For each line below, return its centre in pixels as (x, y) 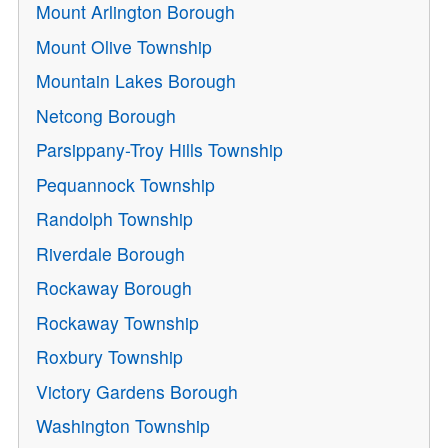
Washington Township (123, 426)
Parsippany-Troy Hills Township (160, 150)
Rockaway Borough (114, 288)
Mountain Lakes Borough (136, 81)
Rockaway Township (118, 322)
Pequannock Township (126, 184)
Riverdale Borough (111, 253)
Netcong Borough (106, 115)
